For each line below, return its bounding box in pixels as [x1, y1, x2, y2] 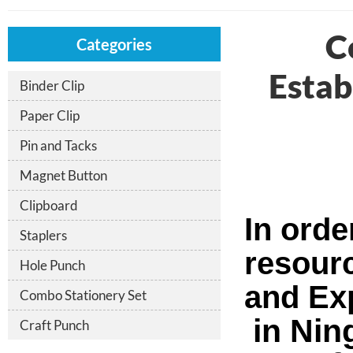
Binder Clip [20, 77, 84, 95]
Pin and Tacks [20, 137, 97, 154]
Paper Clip [20, 107, 80, 124]
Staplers [20, 227, 67, 244]
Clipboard [20, 197, 78, 214]
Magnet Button [20, 167, 107, 184]
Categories [76, 35, 152, 54]
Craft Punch [20, 317, 89, 334]
